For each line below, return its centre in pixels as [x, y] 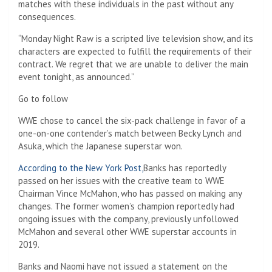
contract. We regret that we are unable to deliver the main [133, 64]
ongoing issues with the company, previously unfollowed [128, 219]
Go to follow [43, 98]
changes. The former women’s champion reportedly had [126, 206]
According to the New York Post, [81, 168]
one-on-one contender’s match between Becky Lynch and [130, 133]
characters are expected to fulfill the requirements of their [135, 51]
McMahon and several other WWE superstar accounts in [127, 231]
